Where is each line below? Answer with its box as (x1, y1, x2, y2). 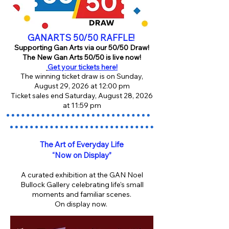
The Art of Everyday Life (40, 140, 124, 149)
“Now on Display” (52, 150, 111, 160)
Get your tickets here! (48, 62, 118, 72)
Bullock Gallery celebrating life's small (20, 180, 144, 189)
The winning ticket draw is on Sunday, (20, 72, 143, 81)
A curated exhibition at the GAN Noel (20, 170, 143, 179)
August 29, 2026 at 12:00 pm (34, 81, 130, 90)
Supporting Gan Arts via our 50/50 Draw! (14, 43, 149, 52)
